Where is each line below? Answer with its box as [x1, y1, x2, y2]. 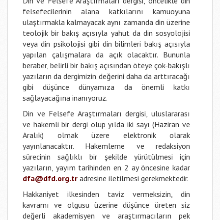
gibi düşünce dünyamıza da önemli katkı [23, 82, 190, 92]
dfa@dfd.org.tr [23, 173, 78, 183]
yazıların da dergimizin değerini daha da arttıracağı [23, 71, 190, 81]
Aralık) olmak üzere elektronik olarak [23, 130, 190, 140]
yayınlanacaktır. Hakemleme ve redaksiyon [23, 141, 190, 151]
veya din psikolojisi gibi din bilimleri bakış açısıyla [23, 39, 190, 49]
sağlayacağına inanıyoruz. [23, 93, 108, 103]
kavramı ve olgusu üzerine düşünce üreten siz [23, 200, 190, 210]
